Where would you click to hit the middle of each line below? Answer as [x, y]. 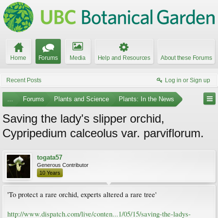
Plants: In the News [146, 99]
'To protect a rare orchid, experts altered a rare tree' [82, 194]
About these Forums [186, 58]
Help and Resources [124, 58]
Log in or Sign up [188, 80]
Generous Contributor [63, 165]
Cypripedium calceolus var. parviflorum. [103, 133]
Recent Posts [24, 80]
